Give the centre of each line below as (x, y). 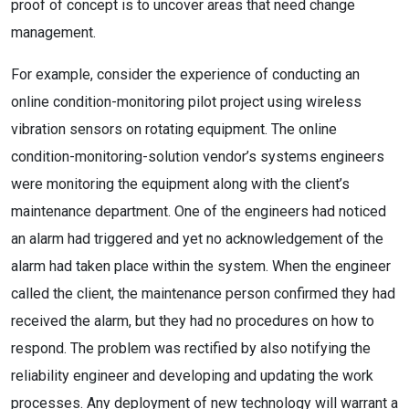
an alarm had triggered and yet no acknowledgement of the (197, 239)
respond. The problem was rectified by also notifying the (191, 348)
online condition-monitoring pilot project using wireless (186, 102)
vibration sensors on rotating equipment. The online (174, 129)
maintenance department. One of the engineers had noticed (199, 211)
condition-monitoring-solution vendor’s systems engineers (198, 157)
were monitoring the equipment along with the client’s (180, 184)
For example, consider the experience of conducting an (185, 74)
